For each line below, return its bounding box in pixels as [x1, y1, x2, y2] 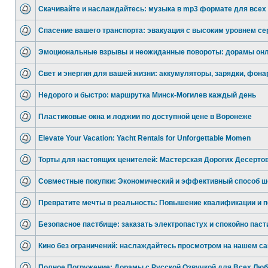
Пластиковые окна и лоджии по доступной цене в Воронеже [38, 112, 252, 121]
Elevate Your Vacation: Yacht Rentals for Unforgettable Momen [38, 134, 251, 142]
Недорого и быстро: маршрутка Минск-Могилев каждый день [38, 91, 256, 99]
